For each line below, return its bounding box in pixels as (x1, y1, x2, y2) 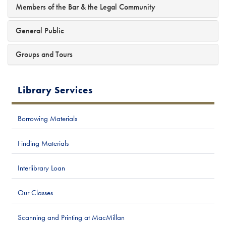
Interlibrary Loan (18, 162, 65, 173)
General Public (16, 25, 64, 36)
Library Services (18, 83, 93, 96)
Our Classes (18, 187, 53, 198)
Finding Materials (18, 138, 69, 148)
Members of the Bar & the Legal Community (16, 1, 155, 12)
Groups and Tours (16, 48, 73, 60)
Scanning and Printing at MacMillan (18, 212, 125, 222)
